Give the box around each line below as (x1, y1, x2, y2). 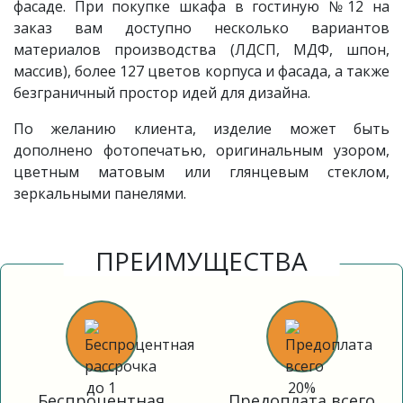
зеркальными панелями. (13, 184, 186, 203)
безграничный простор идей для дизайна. (13, 83, 310, 103)
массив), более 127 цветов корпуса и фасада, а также (13, 61, 390, 81)
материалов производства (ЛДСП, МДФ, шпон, (13, 40, 390, 59)
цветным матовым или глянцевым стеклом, (13, 162, 390, 182)
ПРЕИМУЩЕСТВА (95, 244, 308, 278)
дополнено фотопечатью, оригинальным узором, (13, 140, 390, 160)
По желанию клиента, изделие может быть (13, 119, 390, 139)
